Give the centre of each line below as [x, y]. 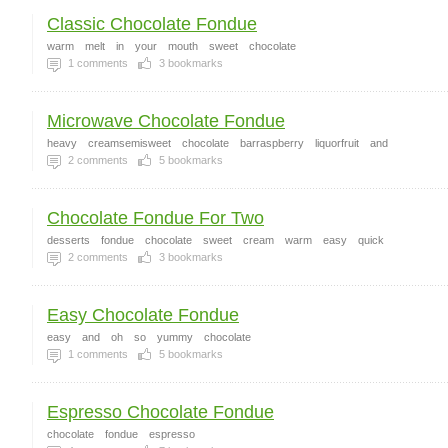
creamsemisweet [129, 143]
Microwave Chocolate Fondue [166, 121]
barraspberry [272, 143]
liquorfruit [337, 143]
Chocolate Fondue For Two [155, 218]
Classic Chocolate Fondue [152, 24]
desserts [68, 240]
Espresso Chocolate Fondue [160, 412]
